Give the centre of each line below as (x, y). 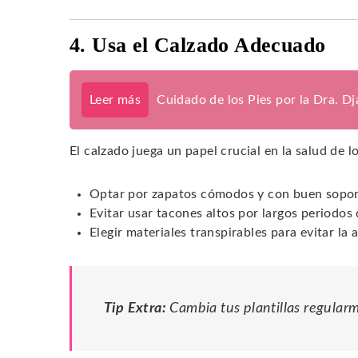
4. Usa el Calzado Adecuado (198, 45)
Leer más (115, 99)
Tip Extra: (135, 308)
